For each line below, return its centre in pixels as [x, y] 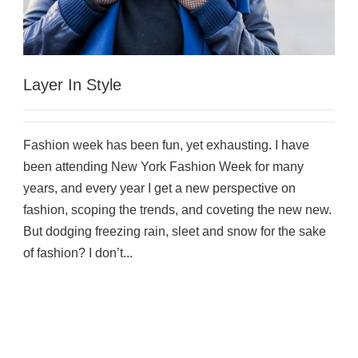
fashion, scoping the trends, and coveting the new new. [177, 209]
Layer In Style [72, 84]
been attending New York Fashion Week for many [163, 166]
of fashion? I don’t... [78, 253]
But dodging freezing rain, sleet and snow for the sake [175, 231]
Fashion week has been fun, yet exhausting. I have [166, 145]
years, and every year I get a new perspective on [159, 188]
